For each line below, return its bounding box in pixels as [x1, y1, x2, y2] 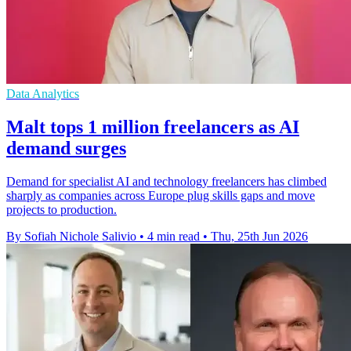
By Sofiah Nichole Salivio [6, 230, 136, 244]
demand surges [6, 138, 126, 159]
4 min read [147, 230, 200, 244]
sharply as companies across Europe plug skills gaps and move [6, 189, 315, 203]
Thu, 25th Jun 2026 [211, 230, 308, 244]
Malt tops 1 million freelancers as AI [6, 117, 299, 138]
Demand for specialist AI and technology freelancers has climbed [6, 175, 327, 189]
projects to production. [6, 203, 117, 217]
